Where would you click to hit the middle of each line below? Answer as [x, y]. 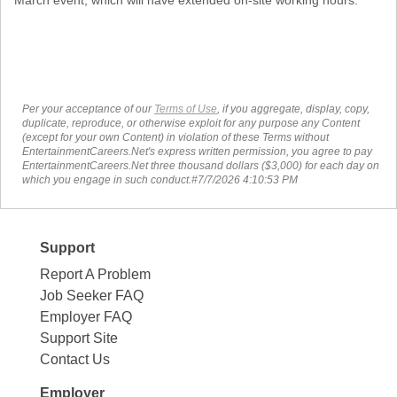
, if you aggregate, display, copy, [293, 109]
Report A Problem [95, 274]
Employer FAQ [86, 316]
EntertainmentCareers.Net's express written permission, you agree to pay [197, 151]
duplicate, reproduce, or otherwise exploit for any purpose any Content [191, 123]
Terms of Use [186, 109]
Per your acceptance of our [88, 109]
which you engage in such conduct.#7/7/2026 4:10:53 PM [160, 179]
